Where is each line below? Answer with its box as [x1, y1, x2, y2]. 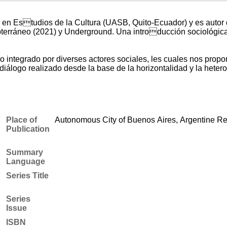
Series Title [6, 171, 49, 180]
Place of [6, 115, 37, 124]
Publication [6, 124, 50, 133]
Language [6, 157, 45, 166]
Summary [6, 147, 43, 157]
